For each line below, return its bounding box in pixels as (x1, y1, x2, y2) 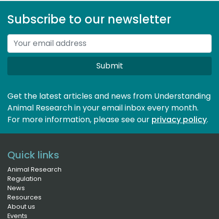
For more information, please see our (7, 113, 152, 125)
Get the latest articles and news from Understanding (7, 90, 211, 102)
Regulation (7, 174, 42, 183)
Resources (7, 193, 42, 201)
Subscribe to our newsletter (7, 11, 171, 27)
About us (7, 202, 35, 211)
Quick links (7, 148, 59, 162)
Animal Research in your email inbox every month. (7, 102, 198, 113)
